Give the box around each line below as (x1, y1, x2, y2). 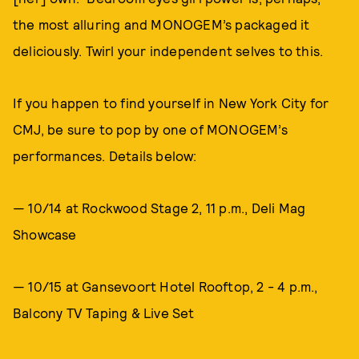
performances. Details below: (13, 147, 197, 163)
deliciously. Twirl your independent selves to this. (13, 42, 324, 58)
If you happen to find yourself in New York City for (13, 95, 329, 111)
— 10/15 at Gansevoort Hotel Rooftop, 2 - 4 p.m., (13, 278, 318, 294)
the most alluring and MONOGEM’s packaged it (13, 16, 310, 32)
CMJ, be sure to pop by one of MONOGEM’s (13, 121, 288, 137)
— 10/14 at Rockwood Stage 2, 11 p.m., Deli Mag (13, 200, 306, 216)
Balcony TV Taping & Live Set (13, 305, 195, 321)
